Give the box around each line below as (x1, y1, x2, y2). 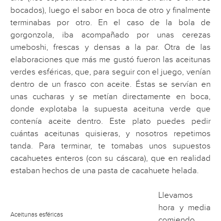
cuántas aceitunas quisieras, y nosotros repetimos (10, 128, 211, 139)
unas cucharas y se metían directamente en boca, (10, 91, 211, 102)
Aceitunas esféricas (10, 210, 64, 219)
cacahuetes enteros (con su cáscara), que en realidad (10, 153, 211, 163)
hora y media (158, 202, 211, 213)
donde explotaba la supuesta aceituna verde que (10, 104, 211, 114)
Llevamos (158, 190, 193, 200)
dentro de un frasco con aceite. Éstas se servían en (10, 79, 211, 89)
